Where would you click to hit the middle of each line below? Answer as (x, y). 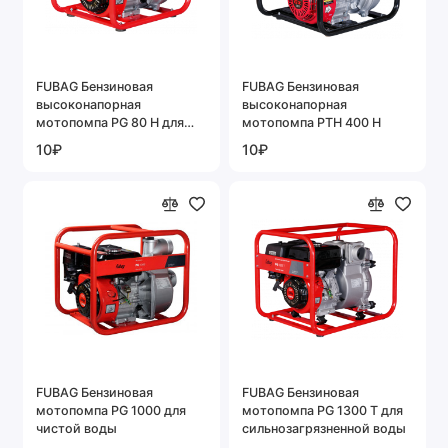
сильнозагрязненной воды (324, 428)
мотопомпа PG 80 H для (110, 122)
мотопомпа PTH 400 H (311, 122)
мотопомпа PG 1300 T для (322, 410)
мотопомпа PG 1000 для (111, 410)
